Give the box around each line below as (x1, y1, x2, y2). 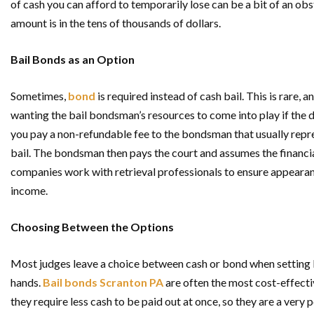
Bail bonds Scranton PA (43, 275, 163, 289)
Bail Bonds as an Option (11, 53, 135, 67)
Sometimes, (11, 89, 68, 103)
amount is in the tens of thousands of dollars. (11, 16, 221, 30)
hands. (11, 275, 43, 289)
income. (11, 184, 48, 198)
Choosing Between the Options (11, 220, 174, 234)
